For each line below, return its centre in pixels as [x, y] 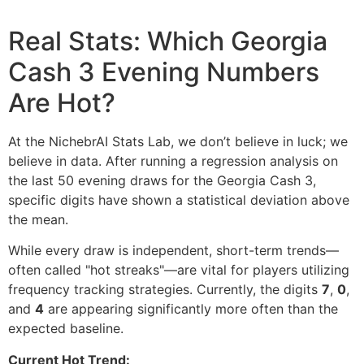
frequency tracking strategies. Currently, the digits [165, 290]
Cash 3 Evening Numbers [164, 71]
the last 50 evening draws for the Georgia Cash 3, [162, 180]
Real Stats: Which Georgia [168, 41]
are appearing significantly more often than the [191, 309]
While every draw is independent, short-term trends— [173, 251]
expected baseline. [66, 329]
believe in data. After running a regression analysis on [173, 160]
